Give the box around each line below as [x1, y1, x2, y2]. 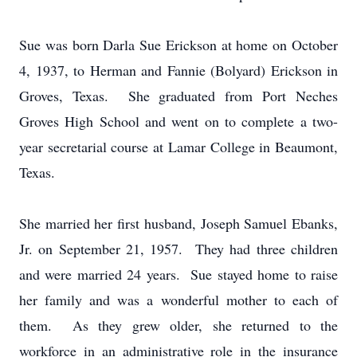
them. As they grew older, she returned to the [19, 316, 338, 335]
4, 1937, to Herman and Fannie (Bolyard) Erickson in [19, 61, 338, 80]
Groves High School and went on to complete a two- [19, 112, 338, 131]
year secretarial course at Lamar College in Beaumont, [19, 137, 338, 156]
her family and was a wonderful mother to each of [19, 290, 338, 309]
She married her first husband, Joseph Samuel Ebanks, [19, 214, 338, 233]
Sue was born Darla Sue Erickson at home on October [19, 35, 338, 54]
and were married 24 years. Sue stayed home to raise [19, 265, 338, 284]
